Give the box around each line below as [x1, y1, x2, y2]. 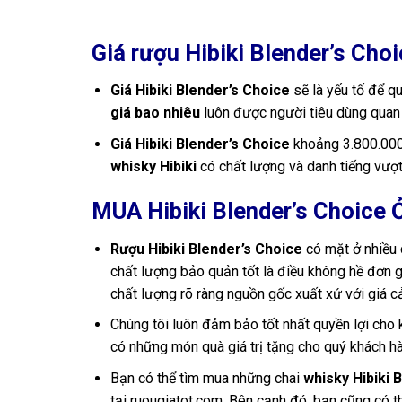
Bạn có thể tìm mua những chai [109, 369, 303, 387]
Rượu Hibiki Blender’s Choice [109, 240, 306, 258]
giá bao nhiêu [109, 104, 200, 122]
